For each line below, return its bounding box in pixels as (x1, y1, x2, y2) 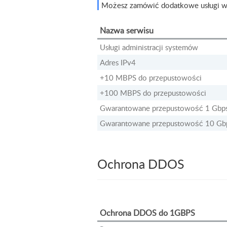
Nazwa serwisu (100, 24, 154, 36)
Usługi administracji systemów (100, 42, 198, 52)
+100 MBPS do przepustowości (100, 87, 206, 98)
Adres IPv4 (100, 57, 136, 67)
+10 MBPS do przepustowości (100, 72, 202, 83)
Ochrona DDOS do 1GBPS (100, 207, 195, 218)
